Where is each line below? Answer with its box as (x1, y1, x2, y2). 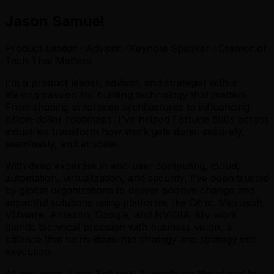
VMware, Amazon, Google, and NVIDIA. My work (5, 208, 237, 221)
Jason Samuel (5, 12, 104, 30)
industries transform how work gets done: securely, (5, 125, 245, 138)
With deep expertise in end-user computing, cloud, (5, 159, 240, 172)
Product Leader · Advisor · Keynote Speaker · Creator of (5, 42, 267, 54)
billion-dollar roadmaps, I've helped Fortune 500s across (5, 113, 269, 125)
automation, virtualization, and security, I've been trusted (5, 171, 269, 184)
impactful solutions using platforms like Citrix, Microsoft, (5, 196, 265, 209)
